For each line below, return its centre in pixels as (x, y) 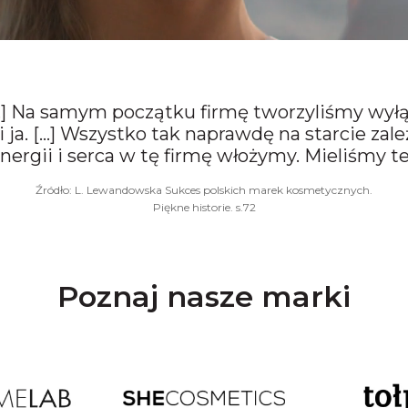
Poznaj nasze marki (204, 297)
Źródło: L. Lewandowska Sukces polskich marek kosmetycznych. (204, 190)
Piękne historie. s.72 (204, 208)
